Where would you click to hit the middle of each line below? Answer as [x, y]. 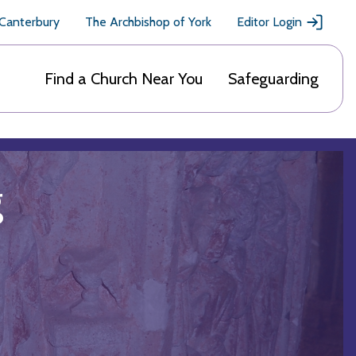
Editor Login [269, 22]
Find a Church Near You [124, 79]
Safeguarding [273, 79]
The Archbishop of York [148, 22]
